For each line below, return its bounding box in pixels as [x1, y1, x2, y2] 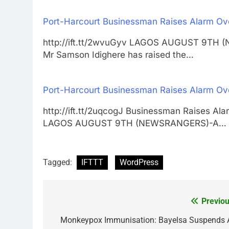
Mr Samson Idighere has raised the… [43, 49, 194, 60]
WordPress [120, 157, 158, 167]
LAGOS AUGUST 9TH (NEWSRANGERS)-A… [43, 118, 226, 129]
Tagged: [43, 157, 74, 167]
